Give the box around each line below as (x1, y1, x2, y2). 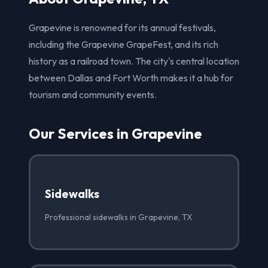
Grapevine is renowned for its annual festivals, (29, 22, 216, 34)
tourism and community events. (29, 89, 157, 101)
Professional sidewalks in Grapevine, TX (45, 212, 192, 223)
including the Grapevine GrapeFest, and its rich (29, 38, 218, 51)
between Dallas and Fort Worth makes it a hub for (29, 72, 233, 84)
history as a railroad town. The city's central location (29, 55, 239, 68)
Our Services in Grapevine (29, 124, 202, 143)
